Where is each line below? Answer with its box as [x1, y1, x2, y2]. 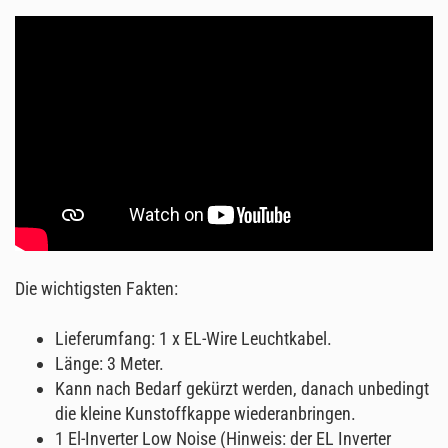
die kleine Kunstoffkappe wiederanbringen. [55, 403, 356, 425]
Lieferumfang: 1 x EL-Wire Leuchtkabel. [55, 328, 332, 350]
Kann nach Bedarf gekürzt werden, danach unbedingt [55, 378, 429, 400]
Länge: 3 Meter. [55, 353, 164, 375]
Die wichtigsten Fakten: [15, 278, 178, 300]
